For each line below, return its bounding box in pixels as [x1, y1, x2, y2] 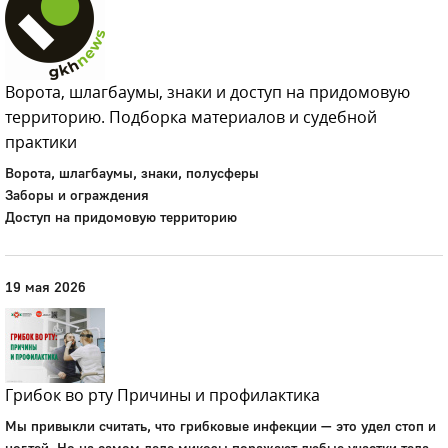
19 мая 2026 [5, 278, 86, 295]
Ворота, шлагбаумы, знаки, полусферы [5, 164, 259, 181]
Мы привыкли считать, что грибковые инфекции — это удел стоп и [5, 417, 436, 434]
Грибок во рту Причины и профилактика [5, 384, 320, 406]
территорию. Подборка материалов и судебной [5, 106, 377, 128]
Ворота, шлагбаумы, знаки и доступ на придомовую [5, 81, 410, 103]
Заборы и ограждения [5, 186, 149, 203]
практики [5, 131, 77, 153]
